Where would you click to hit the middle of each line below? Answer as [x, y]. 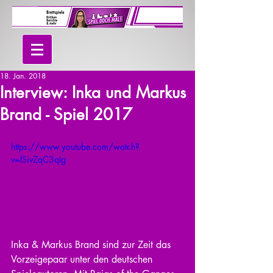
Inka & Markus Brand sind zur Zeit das [92, 244]
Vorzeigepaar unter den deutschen [83, 259]
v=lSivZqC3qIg [38, 159]
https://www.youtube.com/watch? [75, 147]
